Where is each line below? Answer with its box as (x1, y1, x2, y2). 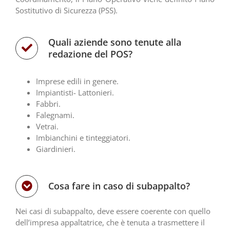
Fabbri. (36, 99, 61, 109)
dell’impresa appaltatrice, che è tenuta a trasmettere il (15, 217, 205, 227)
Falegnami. (36, 110, 74, 120)
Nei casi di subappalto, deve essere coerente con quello (15, 206, 210, 216)
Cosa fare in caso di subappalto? (48, 180, 190, 192)
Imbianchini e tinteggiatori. (36, 132, 130, 143)
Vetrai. (36, 121, 59, 131)
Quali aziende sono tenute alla (48, 36, 181, 48)
